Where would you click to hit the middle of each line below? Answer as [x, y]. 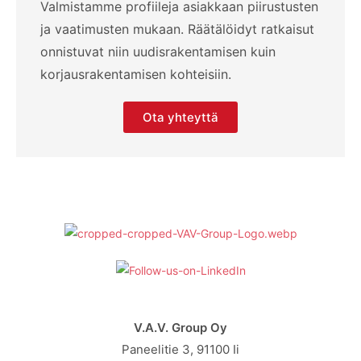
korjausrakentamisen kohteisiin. [136, 74]
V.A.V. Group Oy [180, 328]
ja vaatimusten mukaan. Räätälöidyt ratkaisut [177, 29]
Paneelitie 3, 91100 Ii [180, 350]
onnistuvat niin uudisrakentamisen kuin [158, 52]
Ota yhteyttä [180, 117]
